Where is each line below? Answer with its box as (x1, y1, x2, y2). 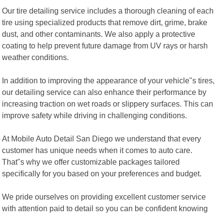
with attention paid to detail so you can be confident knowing (2, 203, 208, 213)
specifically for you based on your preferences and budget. (2, 169, 202, 178)
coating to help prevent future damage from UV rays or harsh (2, 41, 208, 50)
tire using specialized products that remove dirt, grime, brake (2, 17, 208, 27)
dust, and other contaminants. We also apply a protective (2, 29, 196, 38)
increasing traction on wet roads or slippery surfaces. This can (2, 99, 214, 108)
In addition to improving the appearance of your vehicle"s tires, (2, 76, 215, 85)
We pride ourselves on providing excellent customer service (2, 192, 206, 201)
